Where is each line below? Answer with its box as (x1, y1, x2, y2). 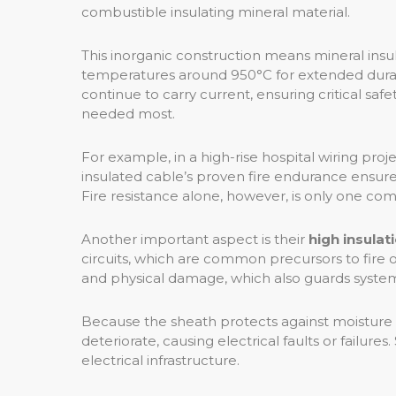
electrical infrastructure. (81, 351, 240, 369)
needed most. (81, 104, 175, 122)
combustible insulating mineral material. (81, 3, 350, 20)
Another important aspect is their (81, 230, 308, 247)
